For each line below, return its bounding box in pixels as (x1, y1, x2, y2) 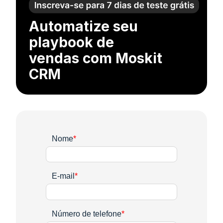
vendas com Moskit (29, 49, 162, 67)
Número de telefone (52, 209, 121, 218)
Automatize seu (29, 17, 138, 35)
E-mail (52, 172, 75, 181)
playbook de (29, 33, 114, 51)
